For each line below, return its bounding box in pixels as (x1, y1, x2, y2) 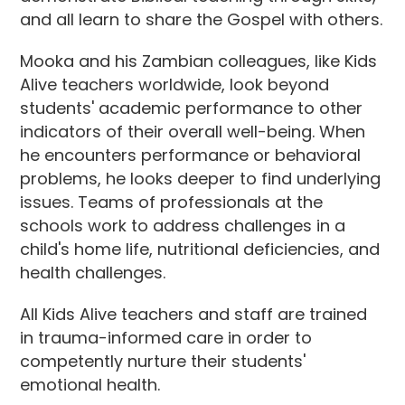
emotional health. (20, 373, 161, 396)
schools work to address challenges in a (20, 214, 346, 237)
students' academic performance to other (20, 97, 363, 119)
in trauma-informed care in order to (20, 326, 313, 349)
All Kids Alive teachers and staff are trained (20, 303, 368, 325)
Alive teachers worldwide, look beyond (20, 73, 330, 96)
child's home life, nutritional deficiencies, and (20, 238, 381, 260)
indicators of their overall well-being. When (20, 120, 366, 143)
